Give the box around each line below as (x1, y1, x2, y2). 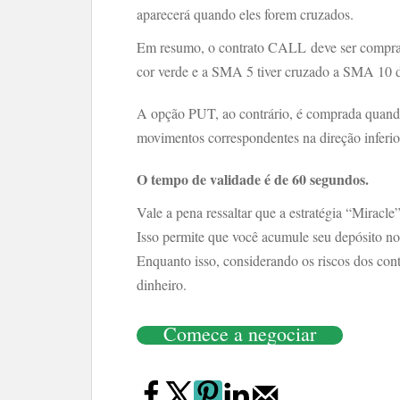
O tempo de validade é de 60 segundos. (137, 169, 369, 189)
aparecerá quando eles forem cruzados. (137, 4, 354, 23)
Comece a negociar (163, 321, 316, 346)
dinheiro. (137, 275, 187, 294)
